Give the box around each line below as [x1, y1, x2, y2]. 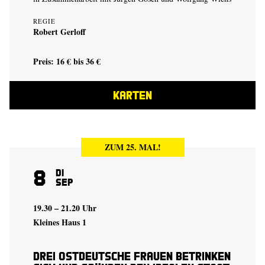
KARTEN [113, 88, 152, 102]
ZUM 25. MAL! [104, 141, 161, 153]
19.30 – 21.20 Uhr [33, 202, 96, 214]
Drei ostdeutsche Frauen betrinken [33, 249, 231, 263]
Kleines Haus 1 [33, 216, 86, 228]
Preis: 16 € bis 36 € [33, 55, 101, 67]
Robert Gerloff [33, 25, 86, 38]
